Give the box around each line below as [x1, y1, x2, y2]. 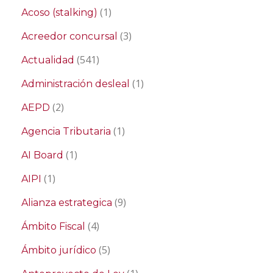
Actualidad [21, 54, 74, 66]
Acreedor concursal [21, 30, 118, 43]
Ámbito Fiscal [21, 221, 85, 233]
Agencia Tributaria [21, 126, 111, 138]
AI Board [21, 149, 63, 161]
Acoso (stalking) [21, 7, 97, 19]
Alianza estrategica [21, 197, 112, 209]
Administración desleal [21, 78, 130, 90]
